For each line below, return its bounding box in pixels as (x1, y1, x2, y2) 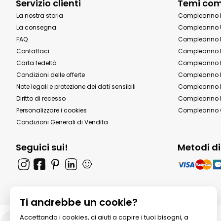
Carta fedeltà (16, 59, 57, 67)
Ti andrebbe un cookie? (20, 195, 138, 209)
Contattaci (16, 47, 49, 55)
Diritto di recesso (16, 94, 66, 103)
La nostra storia (16, 11, 63, 20)
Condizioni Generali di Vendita (16, 118, 108, 126)
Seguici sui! (16, 141, 68, 153)
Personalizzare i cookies (16, 106, 87, 114)
